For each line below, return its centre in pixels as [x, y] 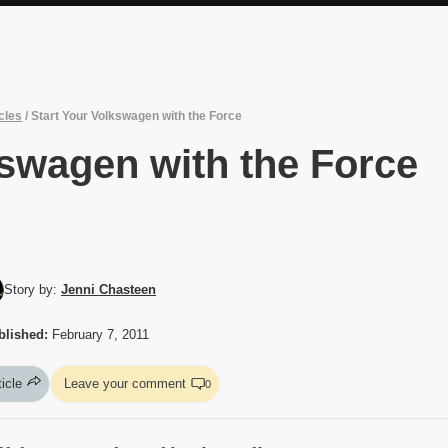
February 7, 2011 [98, 334]
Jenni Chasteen [108, 289]
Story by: [32, 289]
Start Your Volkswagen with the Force [136, 115]
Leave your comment [125, 383]
